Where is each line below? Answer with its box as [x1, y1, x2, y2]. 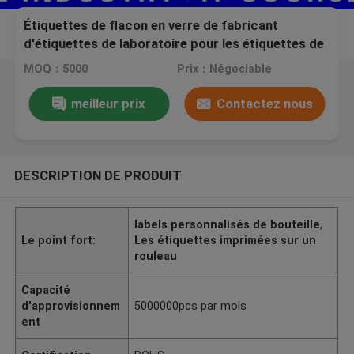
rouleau [134, 249, 178, 262]
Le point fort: [21, 233, 96, 247]
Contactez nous [216, 95, 313, 111]
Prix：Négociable [176, 62, 272, 76]
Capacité [21, 283, 71, 296]
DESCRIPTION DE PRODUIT [13, 167, 182, 183]
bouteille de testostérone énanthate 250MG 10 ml [24, 54, 326, 70]
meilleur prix [71, 95, 146, 111]
